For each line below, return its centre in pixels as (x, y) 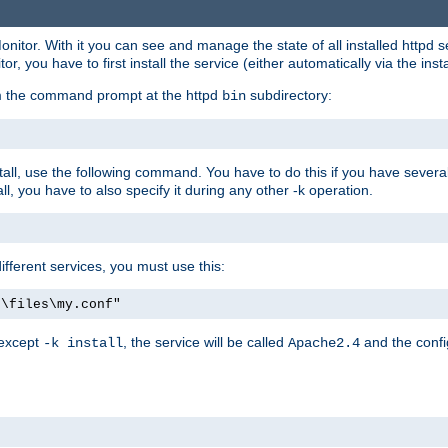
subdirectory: (289, 94)
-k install (83, 342)
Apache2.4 (324, 342)
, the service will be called (205, 341)
